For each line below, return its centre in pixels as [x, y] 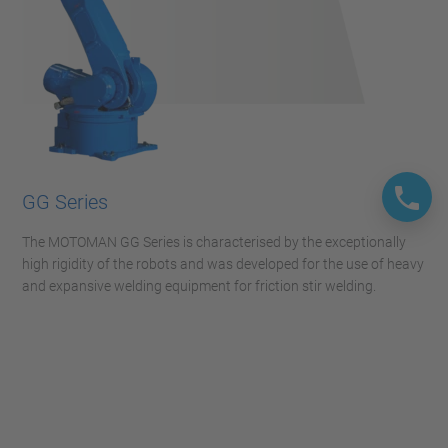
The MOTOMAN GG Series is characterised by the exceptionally [214, 242]
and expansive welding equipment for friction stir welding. [199, 286]
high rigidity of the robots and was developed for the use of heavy [223, 264]
